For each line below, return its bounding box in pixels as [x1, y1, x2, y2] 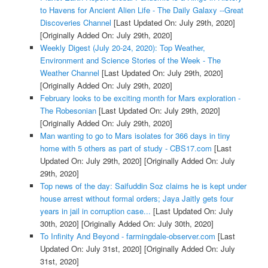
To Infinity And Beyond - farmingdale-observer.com [39, 230, 215, 242]
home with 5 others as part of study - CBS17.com [39, 142, 212, 154]
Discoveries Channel [39, 17, 111, 29]
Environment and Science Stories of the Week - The [39, 54, 221, 66]
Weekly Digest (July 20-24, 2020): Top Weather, [39, 42, 205, 54]
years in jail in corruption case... [39, 205, 151, 217]
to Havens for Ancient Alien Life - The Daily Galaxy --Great [39, 4, 243, 16]
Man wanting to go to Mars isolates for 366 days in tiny [39, 130, 230, 142]
